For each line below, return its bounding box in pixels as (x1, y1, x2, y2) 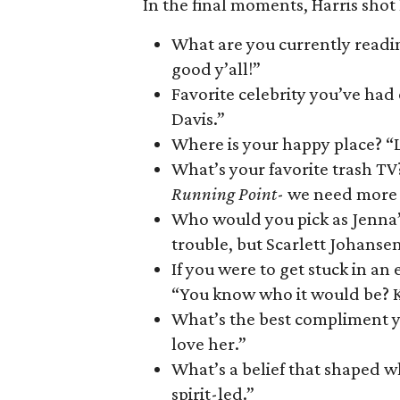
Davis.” (171, 107, 225, 129)
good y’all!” (171, 57, 261, 79)
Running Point (171, 182, 277, 204)
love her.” (171, 332, 246, 354)
